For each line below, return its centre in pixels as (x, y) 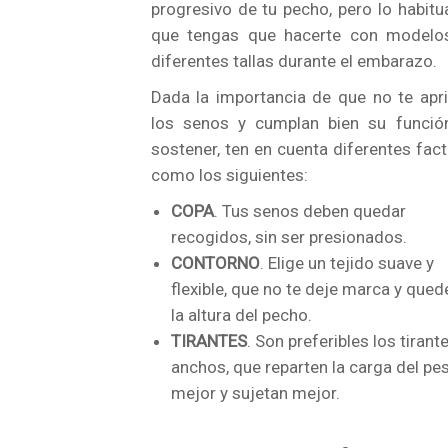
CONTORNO (215, 263)
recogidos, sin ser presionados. (288, 237)
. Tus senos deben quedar (309, 211)
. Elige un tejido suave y (346, 263)
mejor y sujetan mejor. (255, 393)
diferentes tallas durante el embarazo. (293, 61)
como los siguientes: (229, 175)
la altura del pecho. (241, 315)
